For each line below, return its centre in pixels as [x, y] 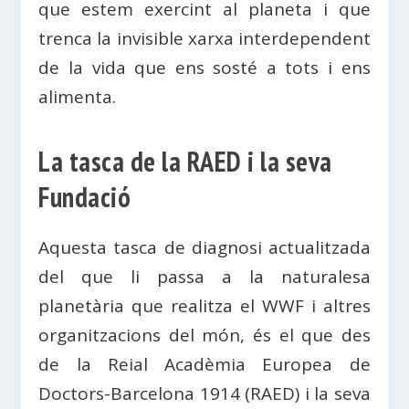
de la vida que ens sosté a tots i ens [204, 68]
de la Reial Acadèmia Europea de [204, 365]
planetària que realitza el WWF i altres [204, 306]
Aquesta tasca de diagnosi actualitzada [204, 248]
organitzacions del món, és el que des [204, 336]
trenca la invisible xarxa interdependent [204, 39]
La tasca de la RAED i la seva [185, 162]
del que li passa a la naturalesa [204, 277]
